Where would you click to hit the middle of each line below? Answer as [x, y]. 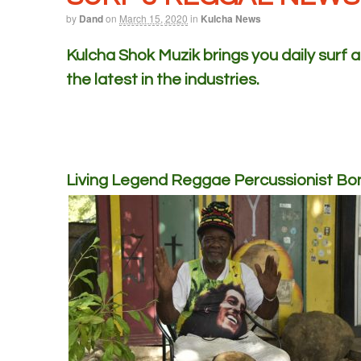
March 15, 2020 [154, 18]
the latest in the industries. [163, 79]
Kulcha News [231, 19]
